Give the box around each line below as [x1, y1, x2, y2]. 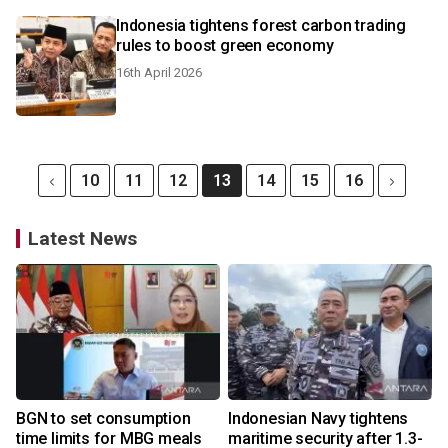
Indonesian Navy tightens [228, 409, 409, 428]
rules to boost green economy [116, 36, 334, 55]
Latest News [28, 227, 137, 250]
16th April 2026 [116, 65, 202, 80]
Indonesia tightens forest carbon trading [116, 16, 406, 35]
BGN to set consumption [16, 409, 191, 428]
